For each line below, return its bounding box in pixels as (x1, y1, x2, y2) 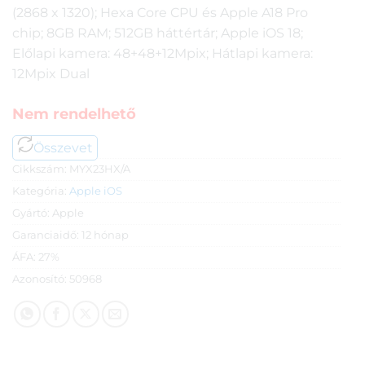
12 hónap (81, 229, 129, 242)
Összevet (33, 140, 93, 156)
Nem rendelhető (12, 105, 136, 124)
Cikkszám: (12, 163, 69, 176)
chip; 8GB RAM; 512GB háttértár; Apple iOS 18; (12, 25, 303, 42)
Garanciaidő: (12, 229, 81, 242)
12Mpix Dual (12, 66, 90, 82)
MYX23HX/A (69, 163, 130, 176)
